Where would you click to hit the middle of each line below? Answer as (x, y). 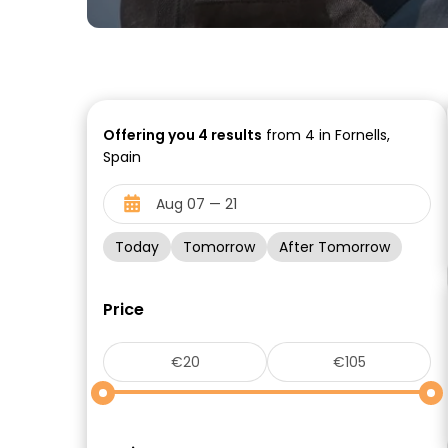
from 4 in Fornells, (326, 135)
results (235, 135)
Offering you (150, 135)
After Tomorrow (334, 247)
